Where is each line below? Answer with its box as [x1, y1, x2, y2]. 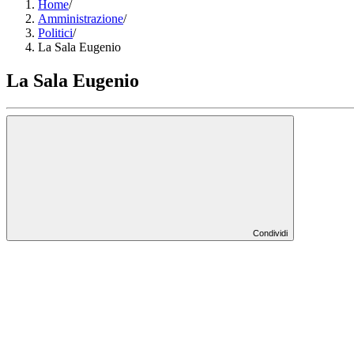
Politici [38, 26, 73, 40]
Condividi [253, 228, 288, 239]
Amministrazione [38, 12, 123, 26]
